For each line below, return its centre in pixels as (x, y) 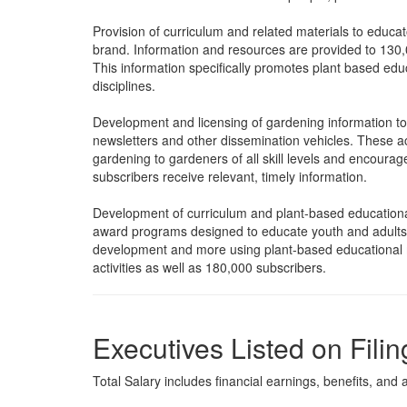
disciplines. (124, 85)
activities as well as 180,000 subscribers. (209, 267)
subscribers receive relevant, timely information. (230, 176)
